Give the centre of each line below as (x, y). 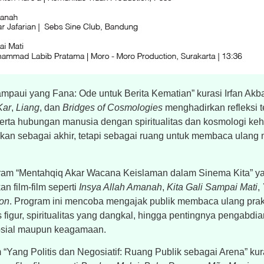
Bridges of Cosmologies (112, 108)
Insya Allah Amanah (120, 187)
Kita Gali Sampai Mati (212, 187)
